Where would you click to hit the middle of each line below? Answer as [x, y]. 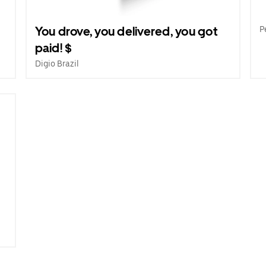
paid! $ [53, 48]
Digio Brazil [57, 64]
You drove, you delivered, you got [126, 31]
